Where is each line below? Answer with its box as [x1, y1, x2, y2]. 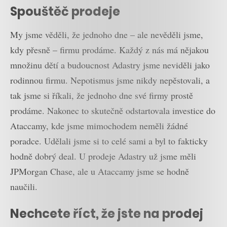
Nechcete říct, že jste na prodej [10, 205, 203, 222]
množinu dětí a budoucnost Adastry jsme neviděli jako [10, 59, 210, 71]
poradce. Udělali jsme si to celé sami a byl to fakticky [10, 135, 208, 147]
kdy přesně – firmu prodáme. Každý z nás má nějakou [10, 44, 209, 56]
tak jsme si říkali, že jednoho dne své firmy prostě [10, 89, 193, 102]
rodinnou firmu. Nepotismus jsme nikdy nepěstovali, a [10, 74, 210, 87]
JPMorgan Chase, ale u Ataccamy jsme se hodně [10, 165, 189, 178]
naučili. [10, 180, 37, 193]
